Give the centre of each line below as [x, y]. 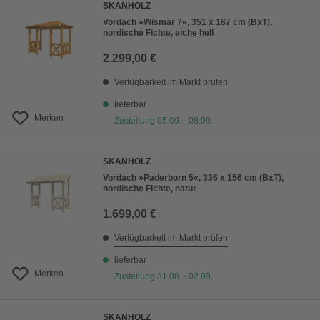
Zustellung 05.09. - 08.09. [164, 121]
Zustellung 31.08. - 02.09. [164, 277]
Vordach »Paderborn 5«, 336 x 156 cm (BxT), [193, 178]
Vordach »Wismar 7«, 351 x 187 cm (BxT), [187, 22]
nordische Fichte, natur [150, 189]
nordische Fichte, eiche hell [158, 33]
